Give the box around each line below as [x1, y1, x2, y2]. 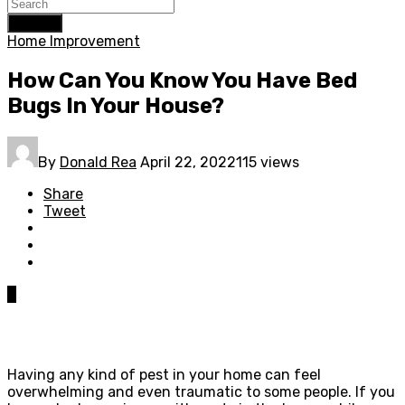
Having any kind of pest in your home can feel [7, 365, 321, 383]
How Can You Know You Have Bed [7, 67, 357, 93]
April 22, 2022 [140, 153, 236, 171]
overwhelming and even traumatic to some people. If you [7, 382, 395, 400]
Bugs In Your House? [7, 92, 224, 118]
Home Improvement [7, 33, 140, 50]
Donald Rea [60, 153, 137, 171]
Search [14, 16, 55, 30]
